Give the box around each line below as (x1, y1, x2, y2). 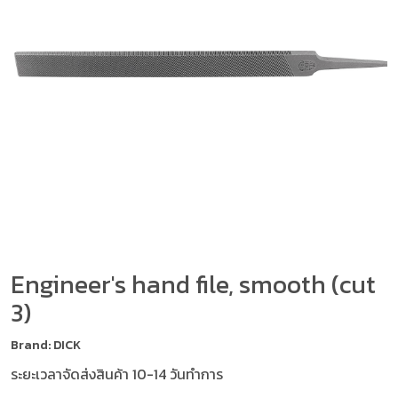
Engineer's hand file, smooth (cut (11, 266, 376, 303)
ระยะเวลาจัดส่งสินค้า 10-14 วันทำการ (11, 363, 223, 385)
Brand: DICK (11, 336, 81, 354)
